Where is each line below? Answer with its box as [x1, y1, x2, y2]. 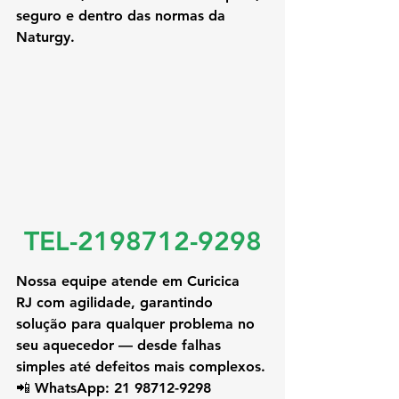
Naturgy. [16, 28, 75, 45]
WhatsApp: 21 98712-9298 [35, 379, 211, 397]
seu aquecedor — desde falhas [16, 337, 225, 354]
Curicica [187, 273, 244, 290]
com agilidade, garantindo [32, 294, 217, 312]
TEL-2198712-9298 [23, 225, 262, 258]
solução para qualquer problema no [16, 315, 259, 333]
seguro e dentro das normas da [16, 7, 230, 24]
